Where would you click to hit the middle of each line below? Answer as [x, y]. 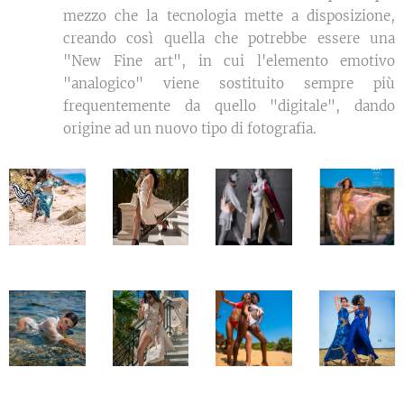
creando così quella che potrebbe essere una [229, 39]
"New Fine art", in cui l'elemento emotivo [229, 61]
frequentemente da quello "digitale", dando [229, 106]
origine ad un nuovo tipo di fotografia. [192, 129]
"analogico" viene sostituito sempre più [229, 84]
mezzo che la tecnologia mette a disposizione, [229, 16]
